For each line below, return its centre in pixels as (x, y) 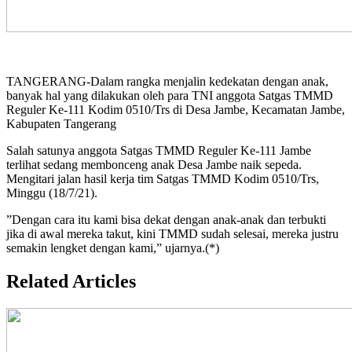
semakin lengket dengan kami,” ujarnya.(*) (113, 248)
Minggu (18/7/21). (52, 193)
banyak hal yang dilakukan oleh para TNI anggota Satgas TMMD (170, 96)
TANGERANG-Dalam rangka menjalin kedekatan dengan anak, (167, 82)
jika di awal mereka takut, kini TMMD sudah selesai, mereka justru (172, 234)
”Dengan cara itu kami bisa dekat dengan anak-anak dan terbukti (166, 220)
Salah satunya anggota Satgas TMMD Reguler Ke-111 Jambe (159, 151)
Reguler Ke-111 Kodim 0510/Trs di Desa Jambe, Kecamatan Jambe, (176, 110)
